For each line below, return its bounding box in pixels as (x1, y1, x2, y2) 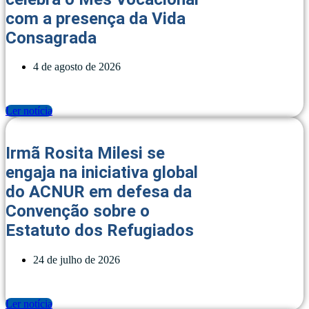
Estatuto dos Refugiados (6, 221, 194, 241)
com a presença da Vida (6, 8, 186, 28)
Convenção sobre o (6, 201, 150, 221)
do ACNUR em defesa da (6, 182, 192, 202)
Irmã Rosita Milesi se (6, 143, 165, 163)
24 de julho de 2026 (33, 254, 120, 266)
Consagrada (6, 28, 97, 48)
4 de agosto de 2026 (33, 61, 121, 73)
